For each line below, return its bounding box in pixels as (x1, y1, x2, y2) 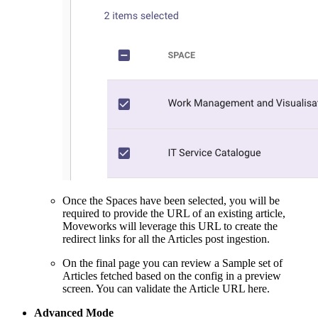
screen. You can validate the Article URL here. (62, 282, 270, 295)
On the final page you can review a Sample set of (62, 256, 283, 269)
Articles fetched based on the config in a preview (62, 269, 281, 282)
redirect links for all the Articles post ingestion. (62, 232, 270, 245)
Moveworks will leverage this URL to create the (62, 219, 278, 232)
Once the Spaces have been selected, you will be (62, 194, 280, 207)
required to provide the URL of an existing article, (62, 207, 285, 219)
